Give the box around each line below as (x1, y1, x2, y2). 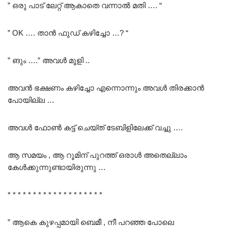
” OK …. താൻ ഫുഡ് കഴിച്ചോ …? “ (8, 28, 128, 38)
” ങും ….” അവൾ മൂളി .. (8, 56, 90, 65)
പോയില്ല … (8, 96, 54, 105)
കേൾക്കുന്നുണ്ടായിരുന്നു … (8, 163, 106, 172)
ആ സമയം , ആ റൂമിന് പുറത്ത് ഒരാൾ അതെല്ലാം (8, 151, 187, 160)
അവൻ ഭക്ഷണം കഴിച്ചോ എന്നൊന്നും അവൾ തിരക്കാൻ (8, 83, 204, 93)
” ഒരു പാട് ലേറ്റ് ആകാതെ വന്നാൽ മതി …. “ (8, 1, 162, 10)
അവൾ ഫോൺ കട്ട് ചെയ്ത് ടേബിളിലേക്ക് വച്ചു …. (8, 123, 183, 132)
